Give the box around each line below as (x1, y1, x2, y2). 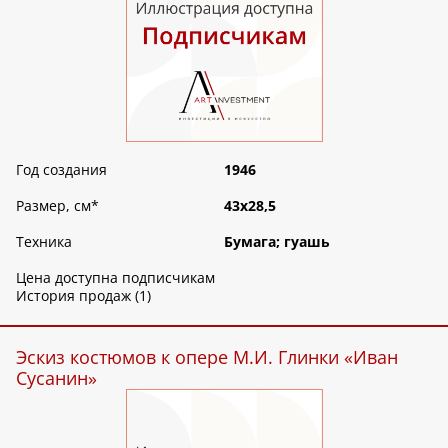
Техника (16, 231, 72, 251)
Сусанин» (16, 365, 97, 390)
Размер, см (16, 195, 91, 215)
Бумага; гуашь (224, 231, 330, 251)
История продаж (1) (16, 285, 151, 305)
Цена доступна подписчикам (16, 267, 215, 287)
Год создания (16, 159, 107, 179)
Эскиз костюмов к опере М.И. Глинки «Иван (16, 344, 398, 369)
